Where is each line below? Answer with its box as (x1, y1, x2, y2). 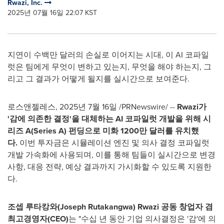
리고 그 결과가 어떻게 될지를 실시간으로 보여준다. (7, 73, 189, 84)
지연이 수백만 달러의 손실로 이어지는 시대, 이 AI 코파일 (7, 49, 209, 60)
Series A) (33, 125, 66, 136)
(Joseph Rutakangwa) (57, 201, 137, 212)
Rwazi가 (177, 101, 206, 112)
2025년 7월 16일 (59, 101, 117, 112)
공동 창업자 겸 (159, 201, 213, 212)
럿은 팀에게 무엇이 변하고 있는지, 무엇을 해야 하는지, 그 (7, 61, 211, 72)
